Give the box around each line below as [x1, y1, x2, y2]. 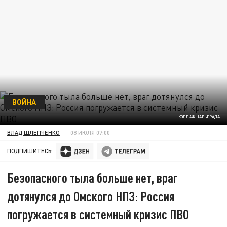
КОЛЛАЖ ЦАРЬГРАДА [178, 114, 220, 120]
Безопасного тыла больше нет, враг [7, 170, 178, 186]
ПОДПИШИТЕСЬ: [7, 147, 53, 155]
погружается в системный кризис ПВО [7, 206, 190, 222]
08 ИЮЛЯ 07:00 [70, 129, 110, 136]
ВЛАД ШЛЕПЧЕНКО [7, 129, 60, 136]
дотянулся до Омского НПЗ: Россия [7, 188, 175, 204]
